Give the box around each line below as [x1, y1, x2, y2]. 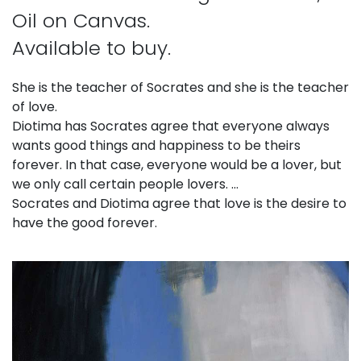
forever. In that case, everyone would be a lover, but [12, 155, 342, 174]
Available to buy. [12, 34, 171, 61]
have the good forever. [12, 213, 157, 232]
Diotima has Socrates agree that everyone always [12, 116, 330, 135]
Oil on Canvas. [12, 6, 150, 34]
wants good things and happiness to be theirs [12, 135, 301, 155]
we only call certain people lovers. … [12, 174, 239, 193]
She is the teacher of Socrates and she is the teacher [12, 77, 349, 97]
